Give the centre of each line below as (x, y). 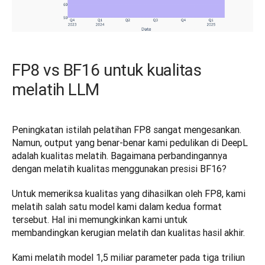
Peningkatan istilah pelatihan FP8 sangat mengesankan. (127, 129)
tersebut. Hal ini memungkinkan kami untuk (100, 219)
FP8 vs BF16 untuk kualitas (107, 70)
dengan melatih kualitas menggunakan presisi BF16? (119, 168)
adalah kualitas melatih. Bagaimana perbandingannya (119, 155)
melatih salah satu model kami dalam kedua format (117, 206)
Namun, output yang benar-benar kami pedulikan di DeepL (130, 142)
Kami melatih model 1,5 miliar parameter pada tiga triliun (128, 257)
